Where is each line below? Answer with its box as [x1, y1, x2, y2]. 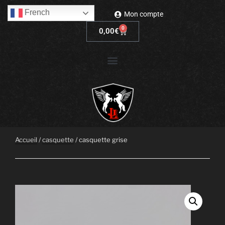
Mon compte [124, 10, 163, 18]
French [23, 8, 50, 17]
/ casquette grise [74, 136, 128, 144]
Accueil [15, 136, 37, 144]
